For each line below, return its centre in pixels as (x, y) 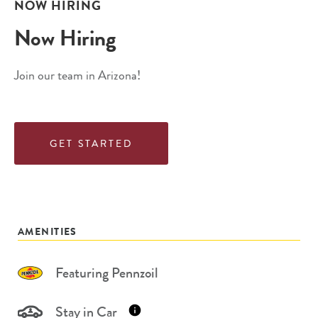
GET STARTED (91, 143)
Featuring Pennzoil (107, 273)
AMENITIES (48, 231)
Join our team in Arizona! (77, 75)
